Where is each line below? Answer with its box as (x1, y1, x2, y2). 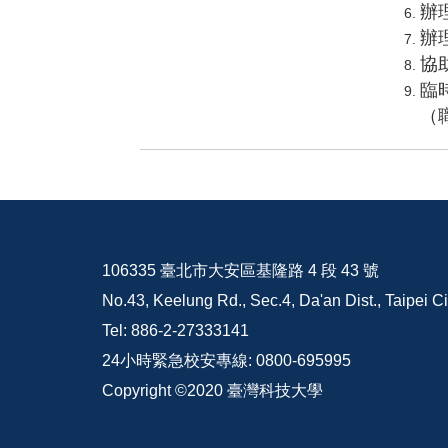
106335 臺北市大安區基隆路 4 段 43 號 (102, 261, 379, 279)
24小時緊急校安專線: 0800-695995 (102, 351, 351, 369)
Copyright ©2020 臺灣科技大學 (102, 381, 323, 399)
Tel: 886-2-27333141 (102, 321, 249, 339)
